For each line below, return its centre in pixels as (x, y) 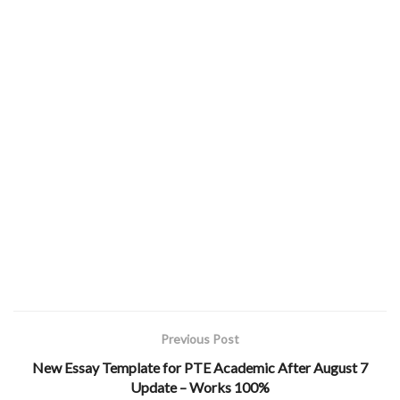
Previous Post (200, 338)
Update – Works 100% (200, 387)
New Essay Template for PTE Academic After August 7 (200, 367)
